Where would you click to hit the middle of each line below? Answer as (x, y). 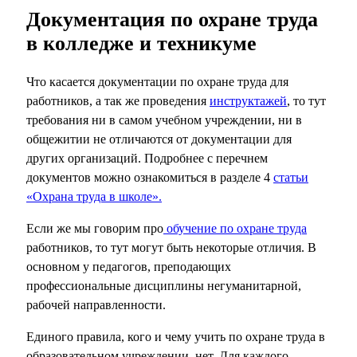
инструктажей (248, 101)
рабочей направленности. (96, 305)
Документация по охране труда (172, 19)
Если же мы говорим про (95, 229)
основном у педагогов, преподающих (129, 267)
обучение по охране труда (235, 229)
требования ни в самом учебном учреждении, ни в (164, 120)
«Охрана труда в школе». (94, 197)
